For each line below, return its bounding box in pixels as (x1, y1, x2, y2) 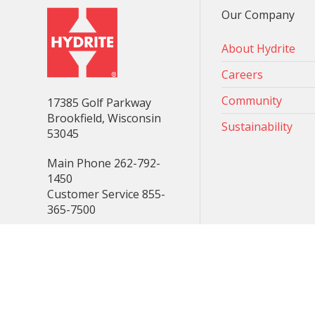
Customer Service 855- (47, 186, 166, 202)
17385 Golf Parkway (47, 94, 152, 110)
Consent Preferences (47, 249, 159, 265)
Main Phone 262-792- (47, 155, 161, 171)
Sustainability (221, 119, 293, 134)
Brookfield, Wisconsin (47, 110, 162, 126)
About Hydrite (221, 41, 296, 56)
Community (221, 93, 283, 108)
